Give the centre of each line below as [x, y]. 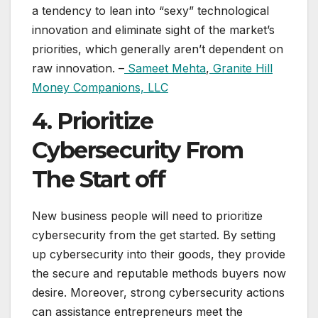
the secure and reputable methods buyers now [159, 274]
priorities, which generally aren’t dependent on [158, 49]
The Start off [99, 180]
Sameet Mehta [165, 68]
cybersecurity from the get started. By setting [154, 235]
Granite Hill [241, 68]
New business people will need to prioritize [147, 216]
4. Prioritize [93, 121]
